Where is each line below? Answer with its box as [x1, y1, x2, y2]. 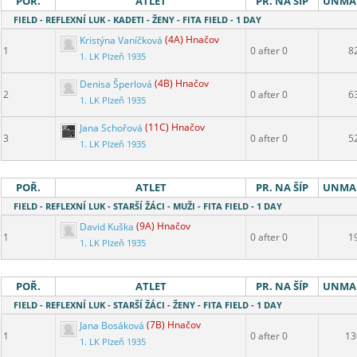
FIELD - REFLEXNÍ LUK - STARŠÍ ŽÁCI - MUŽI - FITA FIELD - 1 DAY [14, 200, 282, 213]
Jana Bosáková [77, 318, 147, 332]
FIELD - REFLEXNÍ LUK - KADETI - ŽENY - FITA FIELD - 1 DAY [14, 14, 261, 26]
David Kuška [77, 219, 136, 233]
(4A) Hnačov [165, 33, 219, 47]
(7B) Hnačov [147, 318, 201, 332]
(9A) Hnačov [136, 219, 190, 233]
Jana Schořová [77, 120, 145, 135]
